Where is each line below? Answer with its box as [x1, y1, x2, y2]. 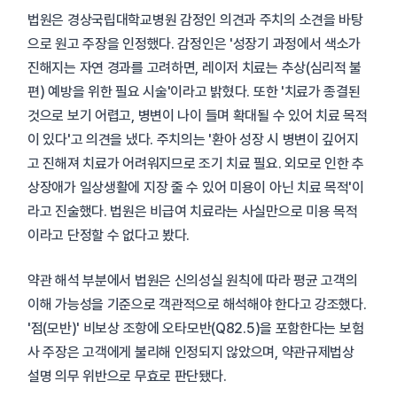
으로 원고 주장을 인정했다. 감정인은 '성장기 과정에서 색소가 [27, 35, 362, 53]
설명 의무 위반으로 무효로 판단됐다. [27, 368, 227, 385]
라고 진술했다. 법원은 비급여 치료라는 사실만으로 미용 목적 [27, 203, 358, 221]
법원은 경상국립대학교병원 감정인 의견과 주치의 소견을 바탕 [27, 12, 363, 29]
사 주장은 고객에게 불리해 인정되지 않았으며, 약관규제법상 [27, 344, 354, 362]
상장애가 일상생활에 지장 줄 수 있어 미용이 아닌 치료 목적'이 [27, 179, 364, 197]
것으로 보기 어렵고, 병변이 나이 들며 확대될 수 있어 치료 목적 [27, 107, 368, 125]
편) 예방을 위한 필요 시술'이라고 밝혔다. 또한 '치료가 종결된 [27, 83, 361, 101]
